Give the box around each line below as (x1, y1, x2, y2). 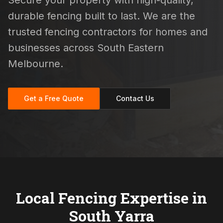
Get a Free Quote (24, 94, 84, 103)
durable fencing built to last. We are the (8, 10, 195, 22)
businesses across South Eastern (8, 42, 164, 54)
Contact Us (116, 94, 154, 103)
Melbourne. (8, 58, 63, 70)
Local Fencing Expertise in (16, 188, 207, 208)
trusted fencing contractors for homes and (8, 26, 208, 38)
